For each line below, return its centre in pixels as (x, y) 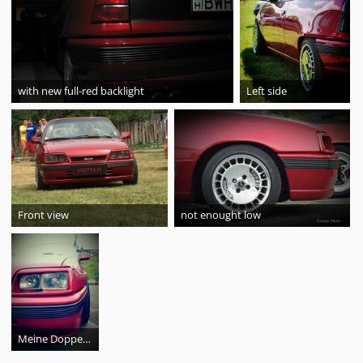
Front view (43, 215)
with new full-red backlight (81, 91)
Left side (267, 91)
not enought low (221, 215)
